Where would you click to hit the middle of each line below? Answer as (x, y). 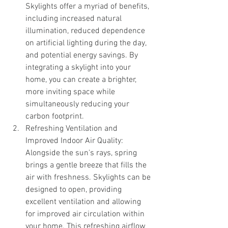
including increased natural (75, 19)
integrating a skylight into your (79, 67)
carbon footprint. (55, 116)
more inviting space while (71, 92)
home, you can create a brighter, (82, 80)
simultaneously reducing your (78, 104)
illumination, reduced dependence (86, 31)
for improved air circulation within (86, 214)
